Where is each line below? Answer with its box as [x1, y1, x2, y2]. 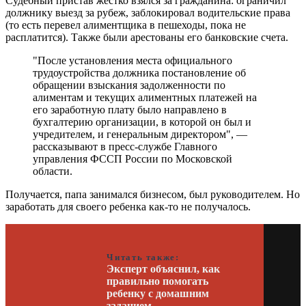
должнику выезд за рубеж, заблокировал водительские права [5, 6, 290, 18]
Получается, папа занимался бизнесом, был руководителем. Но [5, 188, 300, 200]
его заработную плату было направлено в [33, 103, 227, 115]
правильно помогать [107, 275, 209, 287]
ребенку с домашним [107, 287, 210, 299]
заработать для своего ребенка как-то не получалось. [5, 200, 251, 212]
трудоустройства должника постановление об [33, 66, 246, 79]
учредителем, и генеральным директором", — [33, 128, 247, 140]
